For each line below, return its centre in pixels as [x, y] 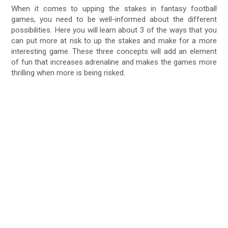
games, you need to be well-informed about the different [114, 19]
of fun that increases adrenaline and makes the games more [114, 62]
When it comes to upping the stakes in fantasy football [114, 8]
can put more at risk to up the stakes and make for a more [114, 40]
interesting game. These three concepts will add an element [114, 51]
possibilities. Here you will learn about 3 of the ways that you [114, 30]
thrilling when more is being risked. [68, 73]
